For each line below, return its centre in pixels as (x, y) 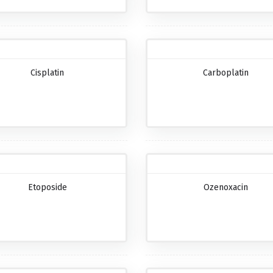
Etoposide (47, 188)
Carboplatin (225, 73)
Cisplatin (48, 73)
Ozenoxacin (225, 188)
